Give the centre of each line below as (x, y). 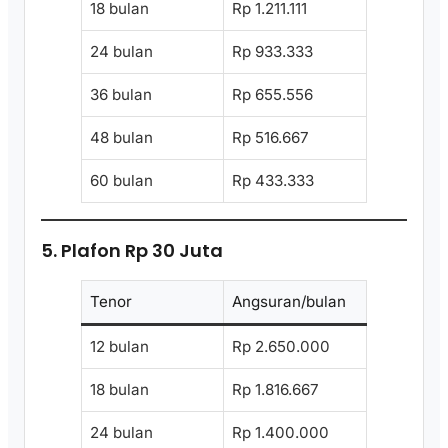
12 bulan (119, 346)
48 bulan (121, 138)
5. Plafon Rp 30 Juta (132, 250)
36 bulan (121, 95)
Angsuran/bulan (289, 301)
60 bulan (121, 181)
